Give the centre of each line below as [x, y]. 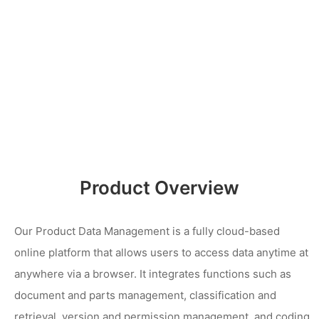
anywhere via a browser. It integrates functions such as [153, 274]
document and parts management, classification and [145, 295]
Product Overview [159, 188]
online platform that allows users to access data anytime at [161, 252]
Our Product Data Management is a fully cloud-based [147, 231]
